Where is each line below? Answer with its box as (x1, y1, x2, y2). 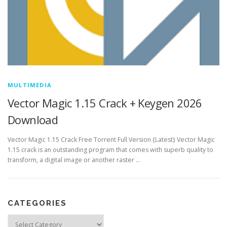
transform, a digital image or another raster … (8, 156, 140, 165)
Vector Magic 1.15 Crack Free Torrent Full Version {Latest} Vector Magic (8, 135, 215, 144)
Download (8, 112, 58, 128)
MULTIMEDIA (8, 81, 52, 89)
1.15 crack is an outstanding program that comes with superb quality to (8, 145, 213, 155)
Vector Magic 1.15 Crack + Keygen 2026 (8, 95, 202, 111)
